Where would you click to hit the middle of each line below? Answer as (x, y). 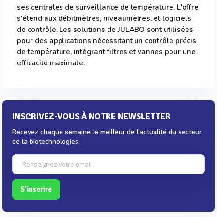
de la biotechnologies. (46, 142)
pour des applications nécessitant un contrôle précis (107, 41)
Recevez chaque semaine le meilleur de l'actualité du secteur (107, 132)
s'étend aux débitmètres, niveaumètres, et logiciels (104, 18)
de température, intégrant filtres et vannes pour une (106, 52)
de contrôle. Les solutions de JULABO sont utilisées (105, 30)
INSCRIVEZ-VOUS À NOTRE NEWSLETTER (91, 116)
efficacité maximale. (51, 63)
